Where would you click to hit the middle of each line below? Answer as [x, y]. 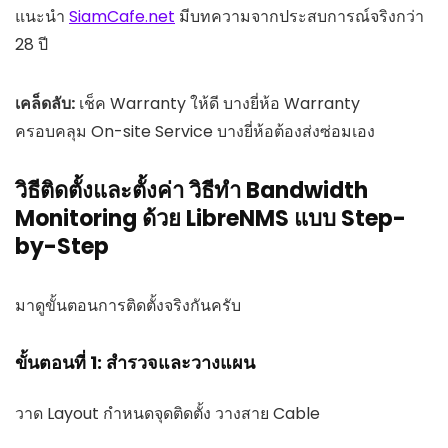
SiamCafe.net [122, 16]
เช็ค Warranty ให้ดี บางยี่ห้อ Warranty [217, 103]
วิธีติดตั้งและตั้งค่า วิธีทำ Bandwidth [191, 190]
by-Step [62, 246]
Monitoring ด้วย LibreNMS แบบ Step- [210, 218]
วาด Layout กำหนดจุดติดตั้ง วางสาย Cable [167, 413]
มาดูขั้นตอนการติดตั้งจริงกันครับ [128, 305]
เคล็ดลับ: [45, 103]
